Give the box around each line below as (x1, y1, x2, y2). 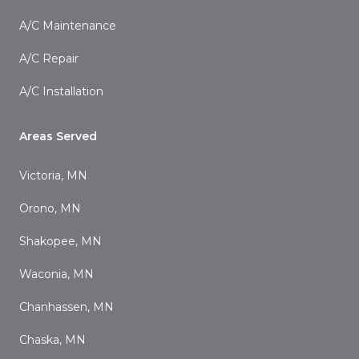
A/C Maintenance (19, 18, 116, 33)
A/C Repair (19, 51, 79, 66)
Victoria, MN (19, 168, 87, 183)
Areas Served (19, 129, 97, 143)
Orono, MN (19, 201, 81, 216)
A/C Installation (19, 84, 103, 99)
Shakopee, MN (19, 234, 102, 248)
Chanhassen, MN (19, 300, 114, 314)
